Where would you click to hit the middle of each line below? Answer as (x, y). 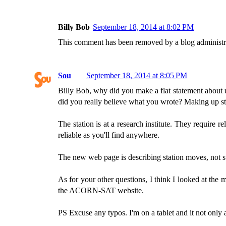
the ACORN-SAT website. (101, 190)
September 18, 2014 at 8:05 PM (137, 75)
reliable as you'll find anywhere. (109, 135)
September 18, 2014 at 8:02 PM (143, 27)
